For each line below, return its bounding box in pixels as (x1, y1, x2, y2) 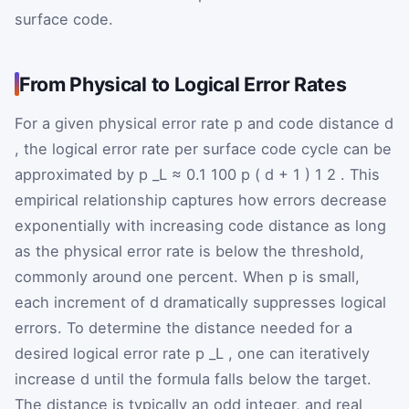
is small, (302, 267, 360, 287)
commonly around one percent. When (15, 267, 288, 287)
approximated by (15, 165, 139, 184)
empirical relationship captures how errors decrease (15, 191, 387, 210)
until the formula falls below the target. (94, 370, 372, 389)
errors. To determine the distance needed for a (15, 319, 352, 338)
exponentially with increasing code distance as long (15, 216, 386, 236)
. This (341, 165, 380, 184)
